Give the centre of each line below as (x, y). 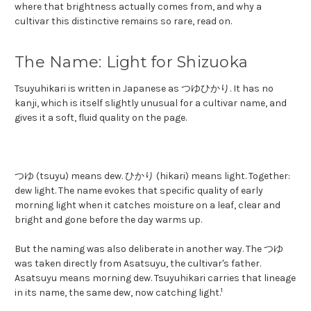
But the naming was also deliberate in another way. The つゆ (149, 249)
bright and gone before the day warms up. (108, 219)
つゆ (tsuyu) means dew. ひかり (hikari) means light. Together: (152, 176)
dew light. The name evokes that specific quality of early (139, 190)
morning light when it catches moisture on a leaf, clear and (148, 205)
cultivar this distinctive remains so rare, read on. (123, 21)
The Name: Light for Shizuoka (131, 62)
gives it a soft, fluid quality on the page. (101, 117)
